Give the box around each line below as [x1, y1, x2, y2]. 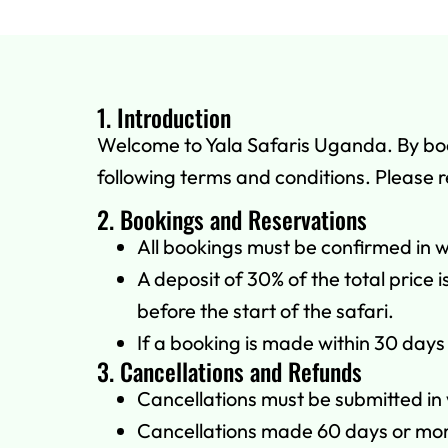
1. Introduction [97, 99, 231, 135]
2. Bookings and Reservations [97, 201, 367, 238]
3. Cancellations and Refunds [97, 353, 362, 390]
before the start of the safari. [137, 298, 394, 324]
